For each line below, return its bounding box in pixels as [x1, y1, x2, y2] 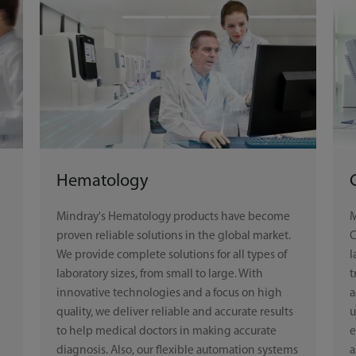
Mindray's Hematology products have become [56, 211, 290, 224]
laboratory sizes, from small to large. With [56, 268, 263, 281]
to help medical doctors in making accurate [56, 325, 277, 339]
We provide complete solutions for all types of [56, 249, 287, 262]
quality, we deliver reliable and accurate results [56, 306, 293, 319]
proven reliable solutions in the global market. [56, 230, 291, 243]
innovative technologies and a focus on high [56, 287, 282, 300]
